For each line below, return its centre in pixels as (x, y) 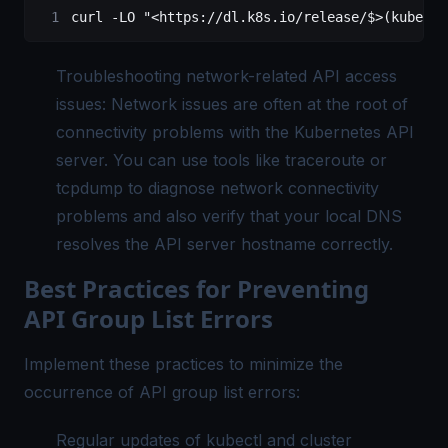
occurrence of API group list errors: (162, 392)
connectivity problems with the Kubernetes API (235, 132)
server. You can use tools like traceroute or (221, 160)
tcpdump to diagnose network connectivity (217, 188)
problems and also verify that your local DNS (229, 216)
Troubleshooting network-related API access (226, 76)
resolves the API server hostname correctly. (224, 244)
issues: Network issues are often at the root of (232, 104)
